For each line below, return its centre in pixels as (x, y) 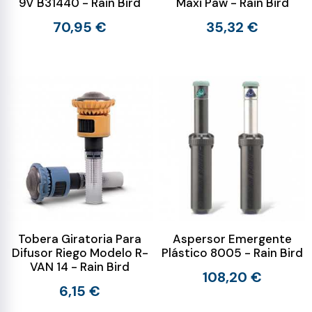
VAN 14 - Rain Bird (80, 267)
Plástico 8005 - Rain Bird (232, 253)
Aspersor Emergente (232, 239)
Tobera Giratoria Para (80, 239)
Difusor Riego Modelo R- (80, 253)
